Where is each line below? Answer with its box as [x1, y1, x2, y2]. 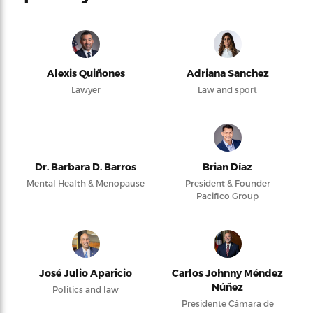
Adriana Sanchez [186, 67, 269, 79]
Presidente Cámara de [181, 298, 274, 308]
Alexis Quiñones [46, 67, 125, 79]
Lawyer [71, 85, 101, 94]
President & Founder [184, 178, 270, 188]
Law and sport [198, 85, 257, 94]
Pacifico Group [196, 191, 259, 201]
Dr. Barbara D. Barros [35, 161, 136, 173]
